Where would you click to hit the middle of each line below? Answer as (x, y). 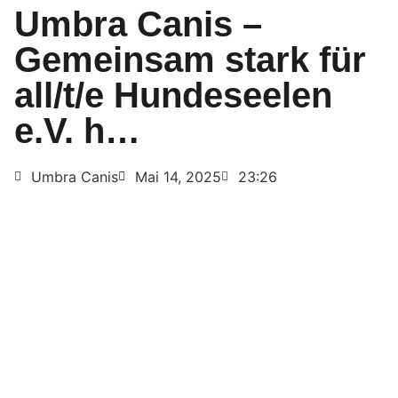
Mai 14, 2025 (178, 177)
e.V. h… (77, 131)
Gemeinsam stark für (190, 60)
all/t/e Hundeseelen (173, 96)
